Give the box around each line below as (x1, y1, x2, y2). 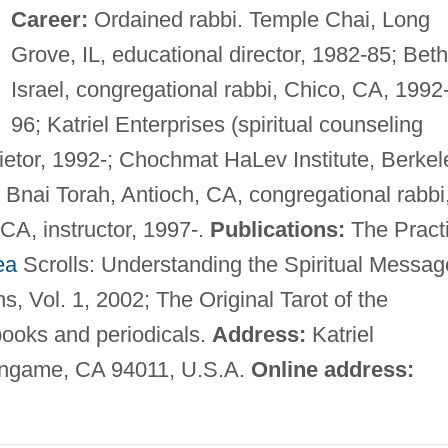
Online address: (250, 356, 414, 382)
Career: (10, 6, 88, 32)
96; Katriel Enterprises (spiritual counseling (10, 111, 423, 137)
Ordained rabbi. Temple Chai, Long (87, 6, 430, 32)
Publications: (209, 216, 345, 242)
